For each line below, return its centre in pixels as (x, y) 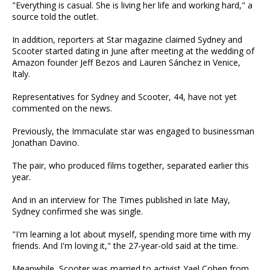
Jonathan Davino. (46, 143)
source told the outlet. (55, 17)
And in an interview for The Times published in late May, (121, 200)
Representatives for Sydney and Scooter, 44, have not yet (124, 97)
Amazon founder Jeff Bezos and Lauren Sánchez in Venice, (126, 62)
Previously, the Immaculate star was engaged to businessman (133, 131)
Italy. (21, 74)
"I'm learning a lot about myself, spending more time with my (131, 234)
